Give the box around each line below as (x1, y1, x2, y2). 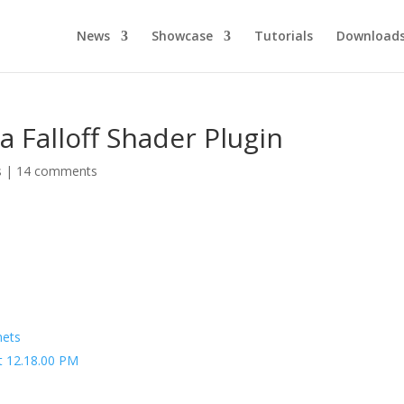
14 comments (16, 162, 98, 179)
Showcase (151, 27, 213, 44)
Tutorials (254, 27, 313, 44)
